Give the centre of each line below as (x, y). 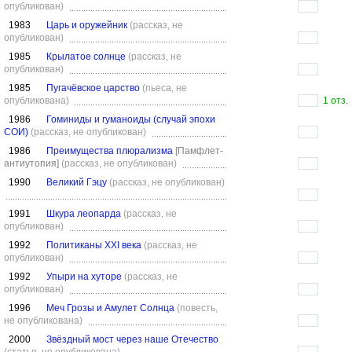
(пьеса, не (165, 88)
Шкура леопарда (84, 214)
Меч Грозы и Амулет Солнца (110, 308)
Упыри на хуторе (84, 277)
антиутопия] (31, 163)
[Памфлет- (199, 151)
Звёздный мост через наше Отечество (132, 339)
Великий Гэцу (77, 182)
